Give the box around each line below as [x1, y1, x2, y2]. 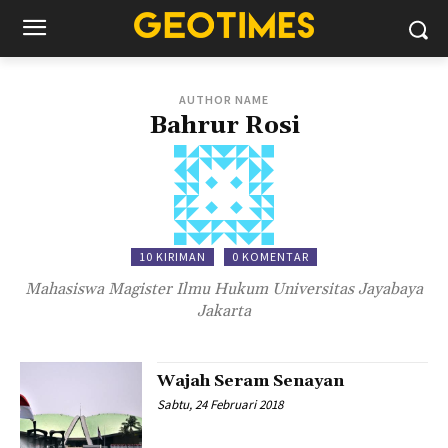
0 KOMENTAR [232, 249, 309, 264]
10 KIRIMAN [139, 249, 206, 264]
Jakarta [197, 301, 251, 321]
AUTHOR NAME [179, 92, 269, 107]
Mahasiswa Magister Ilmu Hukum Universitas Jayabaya [25, 279, 423, 299]
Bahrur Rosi [148, 111, 300, 141]
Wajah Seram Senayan [157, 371, 345, 391]
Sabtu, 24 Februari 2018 [157, 396, 284, 413]
